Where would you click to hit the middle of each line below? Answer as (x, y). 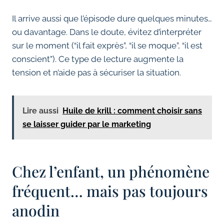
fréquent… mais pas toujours (110, 191)
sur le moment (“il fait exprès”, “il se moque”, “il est (107, 46)
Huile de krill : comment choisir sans (132, 111)
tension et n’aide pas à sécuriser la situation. (96, 73)
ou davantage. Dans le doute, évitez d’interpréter (107, 32)
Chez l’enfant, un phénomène (111, 172)
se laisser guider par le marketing (87, 124)
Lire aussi (40, 111)
